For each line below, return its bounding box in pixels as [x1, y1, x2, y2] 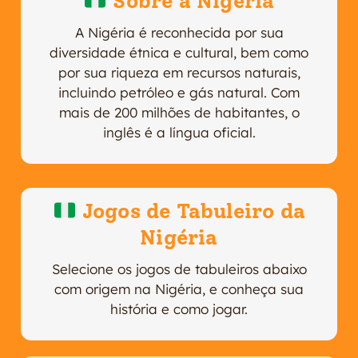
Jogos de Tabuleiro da [76, 198, 306, 224]
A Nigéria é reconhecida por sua [74, 24, 284, 41]
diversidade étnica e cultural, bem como [50, 44, 308, 61]
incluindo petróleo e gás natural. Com [58, 84, 300, 101]
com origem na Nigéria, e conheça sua [54, 280, 304, 297]
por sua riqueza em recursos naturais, [58, 64, 300, 81]
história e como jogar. [110, 300, 248, 317]
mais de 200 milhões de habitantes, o [58, 104, 300, 121]
